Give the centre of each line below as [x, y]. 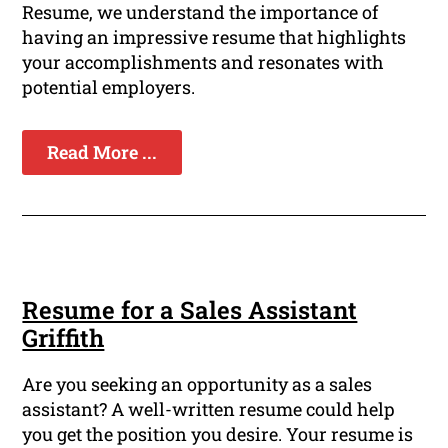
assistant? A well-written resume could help [209, 409]
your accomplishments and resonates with [203, 62]
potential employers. [109, 87]
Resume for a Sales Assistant [190, 310]
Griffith [63, 338]
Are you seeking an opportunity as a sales [197, 384]
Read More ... [102, 152]
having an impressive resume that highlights [214, 37]
